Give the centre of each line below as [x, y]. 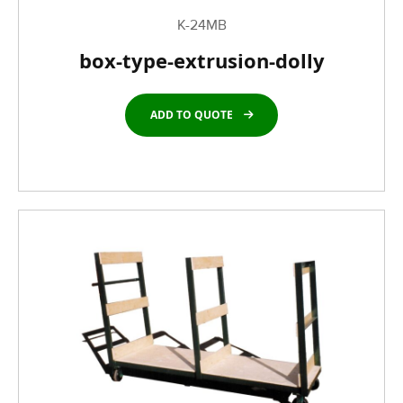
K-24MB [201, 25]
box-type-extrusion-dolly [201, 60]
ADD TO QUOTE [192, 115]
